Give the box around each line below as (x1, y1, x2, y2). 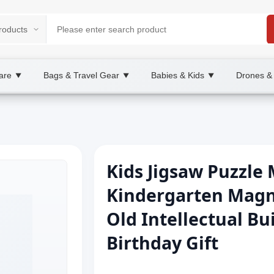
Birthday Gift (106, 231, 218, 254)
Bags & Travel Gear (43, 70, 119, 80)
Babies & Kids (151, 70, 204, 80)
